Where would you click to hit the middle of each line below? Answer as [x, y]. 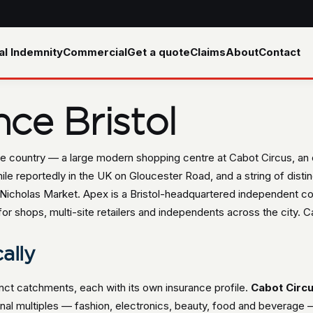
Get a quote [158, 52]
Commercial [95, 52]
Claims [208, 52]
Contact [279, 52]
